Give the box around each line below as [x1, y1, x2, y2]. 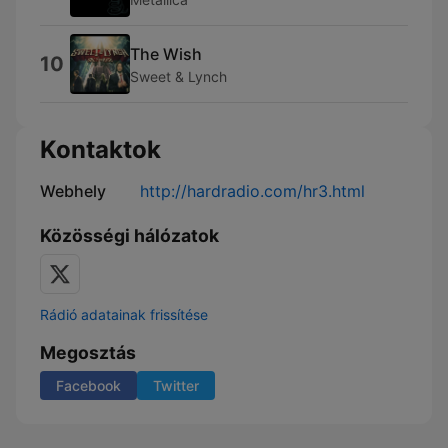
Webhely [40, 181, 106, 201]
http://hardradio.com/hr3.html [140, 181, 365, 201]
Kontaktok [40, 135, 161, 164]
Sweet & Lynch [130, 67, 227, 85]
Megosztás [40, 342, 136, 363]
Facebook [56, 377, 121, 394]
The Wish [130, 43, 202, 64]
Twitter [153, 377, 199, 394]
